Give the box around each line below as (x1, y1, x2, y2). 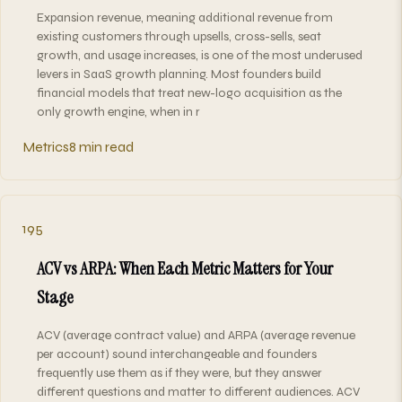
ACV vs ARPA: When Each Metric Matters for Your (37, 256, 333, 280)
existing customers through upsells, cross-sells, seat (37, 28, 321, 44)
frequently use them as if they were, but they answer (37, 364, 322, 380)
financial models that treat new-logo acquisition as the (37, 84, 342, 100)
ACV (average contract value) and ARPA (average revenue (37, 327, 355, 343)
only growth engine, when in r (37, 103, 200, 119)
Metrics (22, 137, 69, 155)
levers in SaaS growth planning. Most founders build (37, 66, 321, 82)
